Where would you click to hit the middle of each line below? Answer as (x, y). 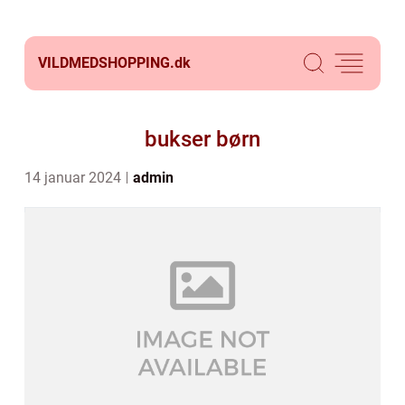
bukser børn (202, 139)
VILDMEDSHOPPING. (106, 63)
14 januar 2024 (75, 178)
